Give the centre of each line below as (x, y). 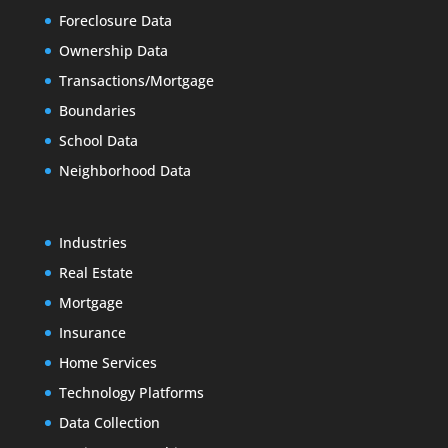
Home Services (107, 362)
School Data (98, 141)
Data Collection (109, 422)
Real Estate (95, 272)
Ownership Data (113, 51)
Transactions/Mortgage (136, 81)
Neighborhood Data (124, 171)
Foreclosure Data (115, 21)
